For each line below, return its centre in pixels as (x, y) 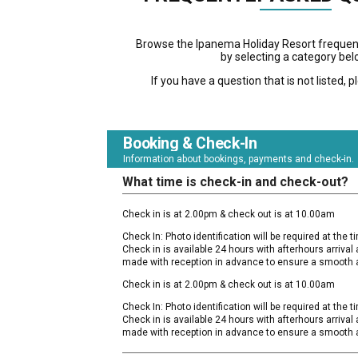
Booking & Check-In (190, 144)
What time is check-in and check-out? (236, 182)
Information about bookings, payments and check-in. (239, 159)
